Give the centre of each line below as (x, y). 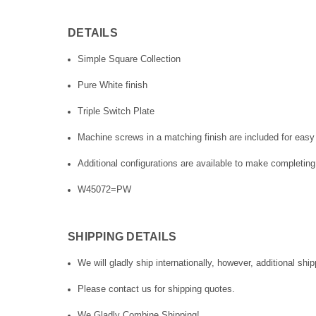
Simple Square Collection (129, 59)
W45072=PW (104, 190)
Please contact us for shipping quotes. (156, 289)
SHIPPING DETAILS (122, 237)
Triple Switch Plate (116, 111)
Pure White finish (112, 85)
